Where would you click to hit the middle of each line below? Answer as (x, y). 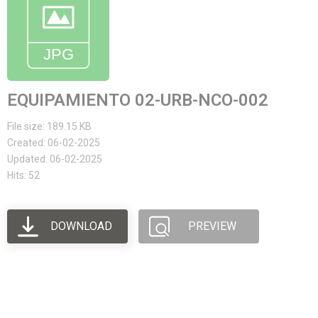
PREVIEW (213, 226)
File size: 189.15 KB (49, 126)
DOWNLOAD (81, 226)
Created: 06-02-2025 (54, 143)
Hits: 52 (23, 175)
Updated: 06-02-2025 (55, 159)
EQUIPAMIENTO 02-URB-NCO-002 (138, 100)
